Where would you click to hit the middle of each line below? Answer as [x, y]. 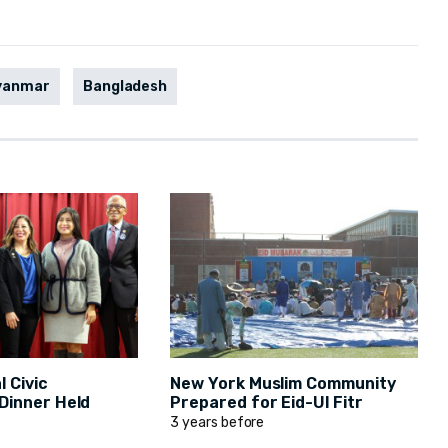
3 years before [217, 423]
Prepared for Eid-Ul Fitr [266, 403]
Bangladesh [125, 87]
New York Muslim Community [283, 384]
